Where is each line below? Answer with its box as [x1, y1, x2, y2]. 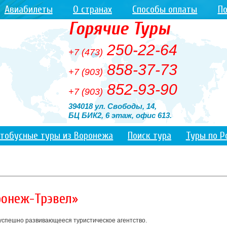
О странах [73, 4, 112, 15]
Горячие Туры [68, 18, 170, 39]
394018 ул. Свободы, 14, [68, 102, 157, 110]
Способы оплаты [132, 4, 198, 15]
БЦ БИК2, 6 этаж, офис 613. [68, 111, 172, 120]
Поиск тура [128, 130, 171, 141]
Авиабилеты [4, 4, 53, 15]
